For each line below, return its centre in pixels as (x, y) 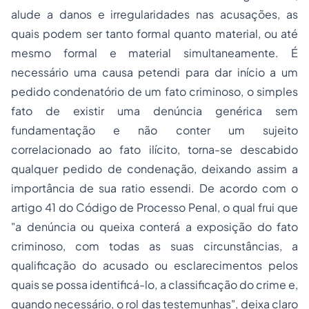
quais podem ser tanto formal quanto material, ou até (154, 33)
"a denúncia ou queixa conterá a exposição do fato (154, 227)
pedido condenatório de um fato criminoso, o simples (154, 91)
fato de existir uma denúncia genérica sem (154, 111)
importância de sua (66, 188)
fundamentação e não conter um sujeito (154, 130)
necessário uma (57, 72)
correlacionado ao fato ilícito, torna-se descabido (154, 149)
